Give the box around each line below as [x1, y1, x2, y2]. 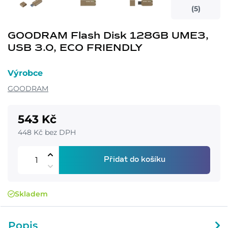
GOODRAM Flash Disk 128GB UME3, [8, 30, 209, 41]
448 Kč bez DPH [18, 127, 76, 137]
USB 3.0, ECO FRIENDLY [8, 42, 142, 53]
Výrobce [8, 68, 43, 78]
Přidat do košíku [104, 156, 165, 163]
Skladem [15, 189, 48, 198]
